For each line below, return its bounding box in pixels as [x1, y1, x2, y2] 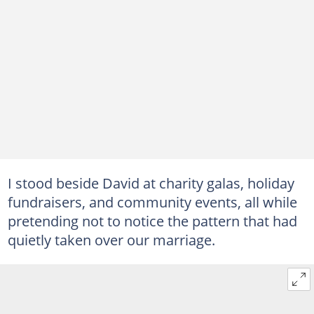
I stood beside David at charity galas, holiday [7, 172, 294, 193]
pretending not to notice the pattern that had [7, 210, 297, 231]
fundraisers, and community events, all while [7, 191, 297, 212]
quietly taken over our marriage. [7, 229, 215, 250]
